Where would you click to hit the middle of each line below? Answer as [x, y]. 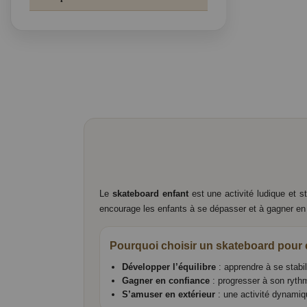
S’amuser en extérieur [169, 295]
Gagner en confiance [166, 281]
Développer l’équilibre [169, 267]
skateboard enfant [150, 194]
